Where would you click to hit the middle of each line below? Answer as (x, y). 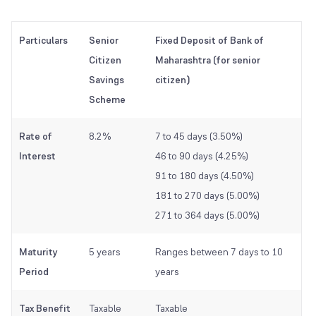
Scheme (107, 100)
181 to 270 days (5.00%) (207, 196)
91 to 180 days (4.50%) (205, 176)
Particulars (43, 41)
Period (35, 272)
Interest (37, 156)
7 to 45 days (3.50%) (199, 136)
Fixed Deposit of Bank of (209, 41)
